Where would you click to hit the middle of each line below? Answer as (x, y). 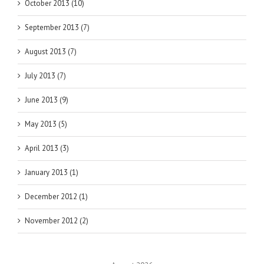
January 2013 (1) (52, 173)
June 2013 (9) (47, 100)
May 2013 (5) (46, 124)
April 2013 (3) (47, 148)
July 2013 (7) (45, 76)
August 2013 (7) (51, 52)
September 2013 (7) (57, 28)
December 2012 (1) (56, 197)
